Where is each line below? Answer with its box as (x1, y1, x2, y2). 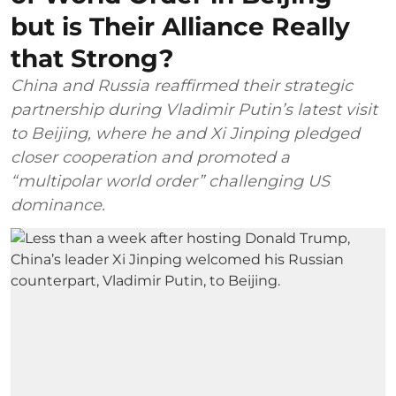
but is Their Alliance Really (11, 11, 350, 42)
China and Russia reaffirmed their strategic (11, 75, 353, 95)
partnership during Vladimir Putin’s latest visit (11, 99, 377, 119)
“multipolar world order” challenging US (11, 171, 330, 191)
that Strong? (11, 42, 173, 73)
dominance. (11, 194, 105, 215)
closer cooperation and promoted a (11, 147, 290, 167)
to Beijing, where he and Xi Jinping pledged (11, 123, 360, 143)
